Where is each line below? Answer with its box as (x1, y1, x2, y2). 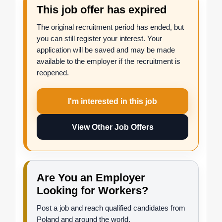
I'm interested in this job (68, 97, 157, 106)
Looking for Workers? (37, 184, 148, 197)
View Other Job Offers (71, 122, 154, 131)
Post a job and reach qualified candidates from (37, 204, 185, 213)
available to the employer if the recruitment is (37, 57, 180, 66)
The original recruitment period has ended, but (37, 23, 184, 32)
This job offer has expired (37, 3, 166, 16)
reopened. (37, 68, 69, 77)
